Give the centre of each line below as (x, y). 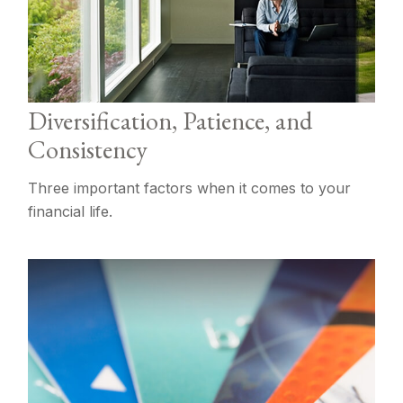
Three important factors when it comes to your (190, 188)
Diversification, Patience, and (170, 120)
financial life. (71, 211)
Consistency (88, 149)
